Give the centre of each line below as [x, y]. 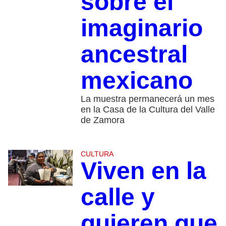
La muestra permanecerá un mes [147, 99]
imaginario [142, 28]
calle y [118, 197]
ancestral [134, 54]
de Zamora [102, 120]
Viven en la [143, 171]
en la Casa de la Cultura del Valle [148, 109]
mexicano [136, 80]
